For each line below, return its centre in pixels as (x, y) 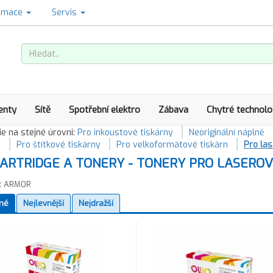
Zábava (173, 110)
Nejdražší (96, 203)
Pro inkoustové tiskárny (125, 133)
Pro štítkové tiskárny (58, 145)
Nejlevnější (43, 203)
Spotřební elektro (105, 110)
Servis (66, 12)
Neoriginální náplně (226, 133)
